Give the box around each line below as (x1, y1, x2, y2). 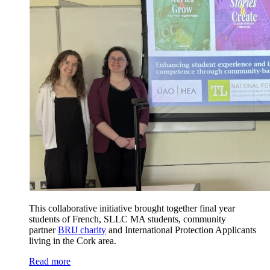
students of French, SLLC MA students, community (29, 213, 226, 224)
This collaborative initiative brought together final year (29, 202, 235, 213)
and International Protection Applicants (106, 224, 256, 235)
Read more (29, 256, 71, 266)
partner (29, 224, 58, 235)
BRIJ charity (58, 224, 106, 235)
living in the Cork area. (29, 235, 116, 246)
